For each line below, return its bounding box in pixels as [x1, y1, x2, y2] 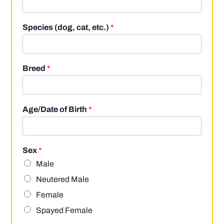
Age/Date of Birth [22, 105, 89, 114]
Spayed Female [36, 206, 93, 215]
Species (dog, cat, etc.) [22, 23, 111, 32]
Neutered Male [36, 175, 89, 184]
